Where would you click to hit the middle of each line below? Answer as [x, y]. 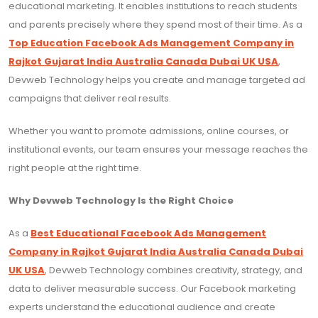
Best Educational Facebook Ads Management [148, 234]
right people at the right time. [75, 168]
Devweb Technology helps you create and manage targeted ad [157, 80]
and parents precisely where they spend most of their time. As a [155, 25]
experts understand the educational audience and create [142, 307]
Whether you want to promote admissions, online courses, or [149, 131]
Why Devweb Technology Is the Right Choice [121, 201]
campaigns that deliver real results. [90, 99]
